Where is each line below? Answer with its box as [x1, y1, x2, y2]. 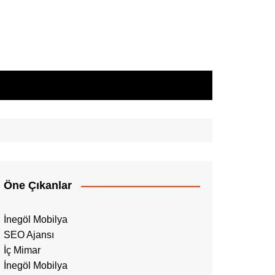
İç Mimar [4, 245, 41, 255]
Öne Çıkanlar [4, 179, 72, 192]
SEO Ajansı [4, 230, 54, 240]
